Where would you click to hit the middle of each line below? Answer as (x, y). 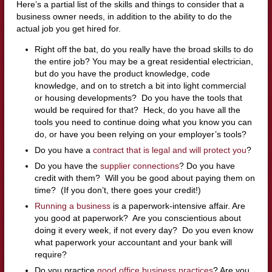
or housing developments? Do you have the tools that (138, 98)
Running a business (72, 206)
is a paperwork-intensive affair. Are (178, 206)
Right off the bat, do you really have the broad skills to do (144, 49)
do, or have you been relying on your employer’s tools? (140, 134)
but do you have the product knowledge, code (122, 74)
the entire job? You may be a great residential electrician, (144, 62)
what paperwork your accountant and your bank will (133, 243)
